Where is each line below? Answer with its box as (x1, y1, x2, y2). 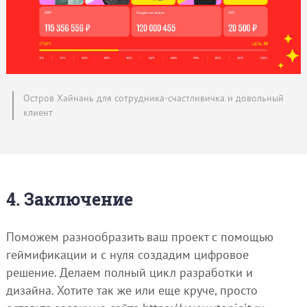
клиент (23, 106, 53, 119)
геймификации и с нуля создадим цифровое (5, 246, 249, 262)
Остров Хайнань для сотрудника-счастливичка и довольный (23, 92, 284, 105)
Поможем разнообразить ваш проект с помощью (5, 228, 273, 245)
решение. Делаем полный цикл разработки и (5, 264, 253, 280)
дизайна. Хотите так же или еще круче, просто (5, 282, 258, 298)
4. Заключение (5, 187, 133, 210)
